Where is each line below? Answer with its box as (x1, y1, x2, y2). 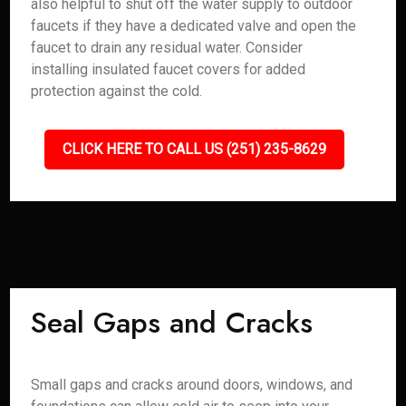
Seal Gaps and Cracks (31, 302, 314, 343)
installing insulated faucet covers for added (31, 61, 306, 78)
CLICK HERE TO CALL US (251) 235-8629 (62, 140, 326, 158)
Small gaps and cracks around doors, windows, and (31, 376, 353, 393)
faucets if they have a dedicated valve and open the (31, 17, 357, 34)
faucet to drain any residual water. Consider (31, 39, 304, 56)
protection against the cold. (31, 82, 203, 100)
